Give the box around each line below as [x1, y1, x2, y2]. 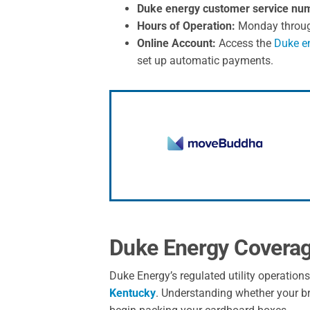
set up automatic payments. [136, 54, 273, 68]
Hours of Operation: [136, 19, 235, 33]
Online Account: [136, 37, 216, 51]
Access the [215, 37, 274, 51]
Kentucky [109, 286, 156, 300]
